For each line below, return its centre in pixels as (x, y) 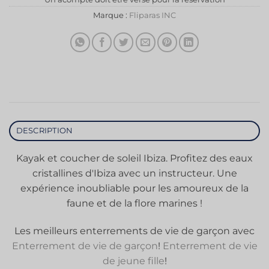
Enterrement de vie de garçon (85, 246)
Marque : (111, 15)
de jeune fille (133, 261)
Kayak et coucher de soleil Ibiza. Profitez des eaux (134, 158)
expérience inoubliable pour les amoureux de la (134, 188)
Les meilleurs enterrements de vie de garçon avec (134, 231)
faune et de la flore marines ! (134, 203)
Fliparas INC (153, 15)
